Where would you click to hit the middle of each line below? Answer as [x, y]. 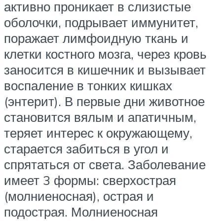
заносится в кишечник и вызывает [105, 70]
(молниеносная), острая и [79, 196]
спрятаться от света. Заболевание [105, 165]
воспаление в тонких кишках [88, 86]
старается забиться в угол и [86, 149]
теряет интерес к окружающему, [98, 133]
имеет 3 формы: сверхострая [90, 180]
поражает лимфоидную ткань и [96, 38]
